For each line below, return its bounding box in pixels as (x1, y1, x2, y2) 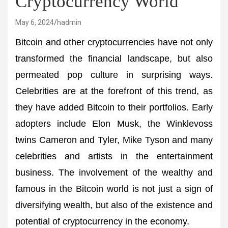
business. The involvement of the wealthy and (15, 167, 213, 178)
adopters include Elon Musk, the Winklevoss (15, 119, 213, 129)
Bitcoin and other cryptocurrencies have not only (15, 37, 213, 47)
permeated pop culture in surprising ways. (15, 70, 213, 80)
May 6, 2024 (15, 18, 54, 26)
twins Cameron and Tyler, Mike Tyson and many (15, 135, 213, 145)
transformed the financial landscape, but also (15, 53, 213, 64)
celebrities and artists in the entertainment (15, 151, 213, 161)
